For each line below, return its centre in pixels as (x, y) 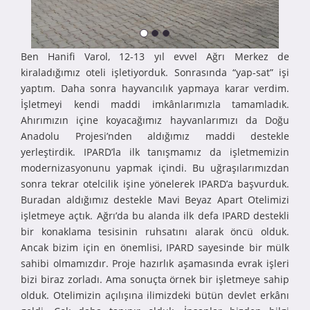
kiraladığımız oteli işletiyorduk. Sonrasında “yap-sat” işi (155, 72)
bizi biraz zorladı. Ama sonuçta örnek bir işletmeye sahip (155, 279)
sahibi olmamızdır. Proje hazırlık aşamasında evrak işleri (155, 263)
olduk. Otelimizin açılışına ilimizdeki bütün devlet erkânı (155, 295)
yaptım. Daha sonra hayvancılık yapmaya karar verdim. (155, 88)
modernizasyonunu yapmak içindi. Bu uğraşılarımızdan (155, 167)
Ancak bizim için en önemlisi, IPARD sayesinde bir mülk (155, 247)
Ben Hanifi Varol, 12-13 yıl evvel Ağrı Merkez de (155, 56)
